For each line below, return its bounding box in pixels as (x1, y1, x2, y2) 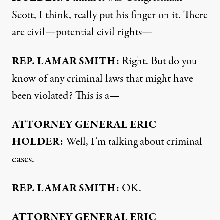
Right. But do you (119, 54, 197, 69)
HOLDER (12, 134, 60, 150)
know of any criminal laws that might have (12, 71, 193, 86)
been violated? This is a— (12, 88, 120, 104)
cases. (12, 151, 34, 167)
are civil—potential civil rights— (12, 25, 153, 40)
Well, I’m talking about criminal (63, 134, 202, 150)
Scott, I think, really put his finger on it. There (12, 7, 208, 23)
